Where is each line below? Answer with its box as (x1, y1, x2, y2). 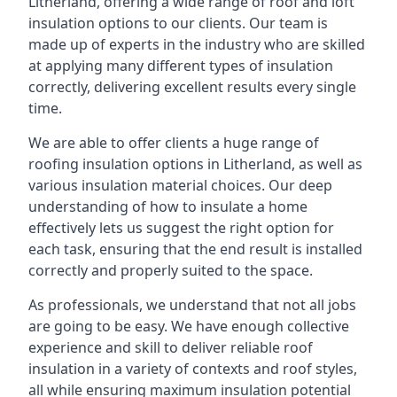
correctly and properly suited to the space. (28, 261, 313, 280)
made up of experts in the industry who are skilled (28, 35, 365, 54)
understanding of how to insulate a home (28, 197, 307, 216)
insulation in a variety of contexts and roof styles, (28, 359, 357, 378)
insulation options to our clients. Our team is (28, 13, 328, 33)
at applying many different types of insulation (28, 56, 333, 75)
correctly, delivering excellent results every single (28, 77, 356, 97)
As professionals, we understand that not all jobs (28, 295, 356, 315)
